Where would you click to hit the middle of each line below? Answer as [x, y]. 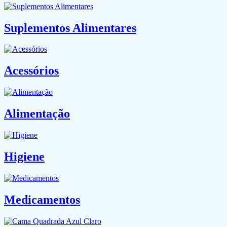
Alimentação [37, 114]
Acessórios [31, 71]
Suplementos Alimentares [70, 28]
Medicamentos [42, 199]
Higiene [24, 156]
